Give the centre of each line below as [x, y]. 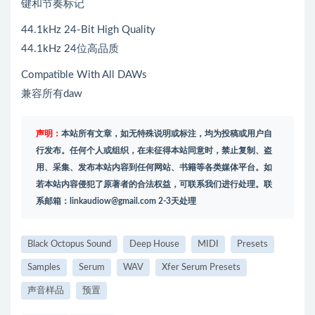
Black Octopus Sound [69, 244]
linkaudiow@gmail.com [113, 201]
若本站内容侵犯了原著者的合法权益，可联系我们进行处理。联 [154, 184]
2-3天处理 [176, 201]
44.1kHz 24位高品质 [70, 49]
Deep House [154, 244]
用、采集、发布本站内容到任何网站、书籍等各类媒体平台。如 [154, 167]
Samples [44, 267]
